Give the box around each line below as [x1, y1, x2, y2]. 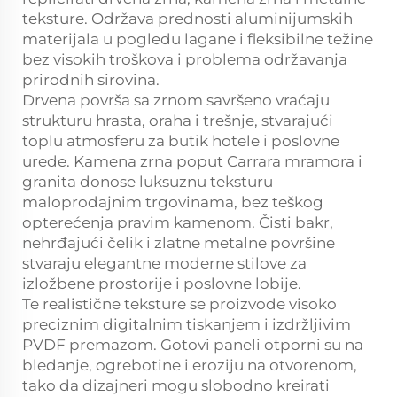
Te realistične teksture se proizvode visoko [22, 295, 337, 314]
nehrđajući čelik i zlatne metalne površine [22, 234, 335, 253]
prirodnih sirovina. [22, 71, 160, 90]
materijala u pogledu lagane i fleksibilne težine [22, 30, 373, 49]
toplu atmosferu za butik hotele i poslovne [22, 132, 339, 151]
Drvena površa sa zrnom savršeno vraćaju [22, 91, 330, 110]
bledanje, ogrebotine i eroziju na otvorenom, [22, 356, 357, 375]
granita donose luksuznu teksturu [22, 173, 273, 191]
